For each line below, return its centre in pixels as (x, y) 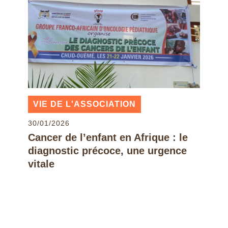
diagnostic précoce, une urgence (107, 151)
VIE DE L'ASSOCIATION (84, 104)
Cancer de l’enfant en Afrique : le (108, 137)
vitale (41, 164)
